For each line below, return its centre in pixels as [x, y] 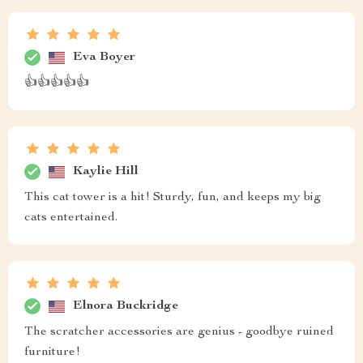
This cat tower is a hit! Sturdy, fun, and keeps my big [173, 198]
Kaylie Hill [106, 171]
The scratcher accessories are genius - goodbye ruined [179, 333]
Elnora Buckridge [126, 306]
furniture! [52, 353]
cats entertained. [71, 218]
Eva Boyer [104, 57]
